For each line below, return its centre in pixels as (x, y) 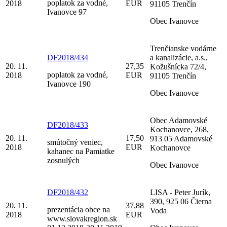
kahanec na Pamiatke (81, 151)
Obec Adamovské (179, 120)
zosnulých (63, 160)
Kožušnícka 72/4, (178, 66)
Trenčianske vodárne (183, 48)
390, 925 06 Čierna (181, 201)
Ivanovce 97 (67, 12)
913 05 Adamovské (181, 138)
